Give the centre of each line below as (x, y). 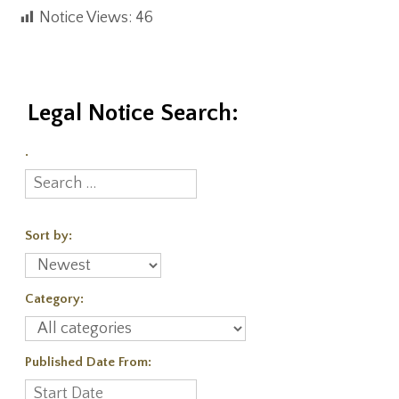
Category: (54, 299)
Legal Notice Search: (133, 113)
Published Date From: (88, 362)
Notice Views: (85, 18)
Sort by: (49, 236)
